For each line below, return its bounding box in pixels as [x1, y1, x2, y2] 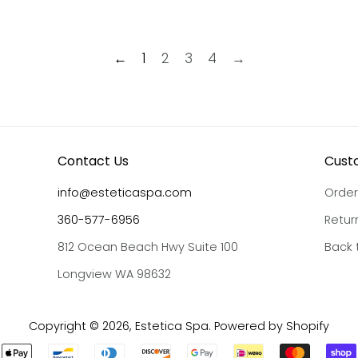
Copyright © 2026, [29, 318, 135, 334]
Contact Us [58, 152, 129, 170]
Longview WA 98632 [58, 266, 172, 282]
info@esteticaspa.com [58, 185, 193, 201]
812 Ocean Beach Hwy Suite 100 [58, 239, 239, 255]
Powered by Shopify [214, 318, 329, 334]
